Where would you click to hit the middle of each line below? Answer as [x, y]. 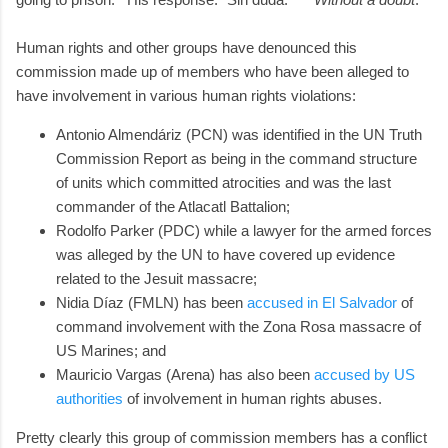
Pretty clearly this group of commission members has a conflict [221, 437]
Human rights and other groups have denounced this [186, 47]
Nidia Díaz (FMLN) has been [151, 302]
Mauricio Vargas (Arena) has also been [183, 374]
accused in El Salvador [322, 302]
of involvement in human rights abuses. [252, 398]
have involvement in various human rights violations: [186, 95]
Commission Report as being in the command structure [236, 158]
